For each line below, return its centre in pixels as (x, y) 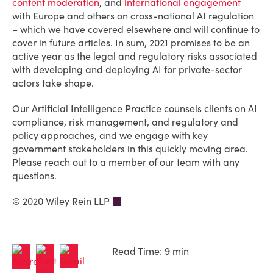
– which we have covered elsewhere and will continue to (136, 29)
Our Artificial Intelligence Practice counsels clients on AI (135, 108)
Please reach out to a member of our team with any (126, 162)
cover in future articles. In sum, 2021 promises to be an (131, 43)
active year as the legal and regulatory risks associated (135, 56)
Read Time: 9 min (151, 251)
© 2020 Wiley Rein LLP (61, 201)
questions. (38, 175)
